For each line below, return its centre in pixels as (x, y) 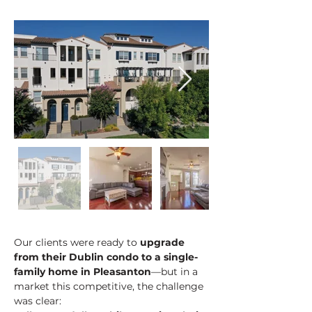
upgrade (164, 242)
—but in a (176, 272)
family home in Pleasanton (83, 272)
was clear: (38, 301)
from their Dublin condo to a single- (106, 257)
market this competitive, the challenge (110, 286)
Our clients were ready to (77, 242)
